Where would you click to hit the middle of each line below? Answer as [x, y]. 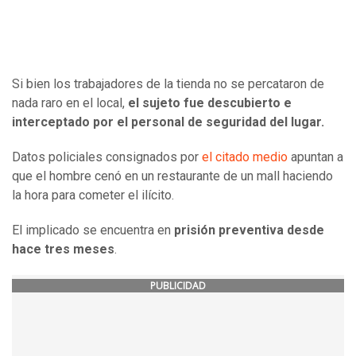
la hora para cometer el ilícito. [93, 195]
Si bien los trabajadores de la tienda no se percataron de [168, 83]
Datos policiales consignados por [107, 157]
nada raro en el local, [70, 103]
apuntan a [317, 157]
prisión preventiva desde [249, 230]
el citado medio [246, 157]
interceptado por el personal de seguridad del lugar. [168, 122]
